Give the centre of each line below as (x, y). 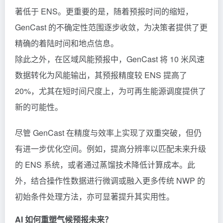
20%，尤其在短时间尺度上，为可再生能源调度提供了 (111, 91)
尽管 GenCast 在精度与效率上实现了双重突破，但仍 (108, 132)
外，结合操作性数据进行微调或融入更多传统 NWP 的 (110, 180)
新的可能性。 (39, 107)
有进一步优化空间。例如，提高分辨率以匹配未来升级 (111, 148)
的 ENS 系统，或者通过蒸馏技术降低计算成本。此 (105, 164)
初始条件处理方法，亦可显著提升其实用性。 (95, 196)
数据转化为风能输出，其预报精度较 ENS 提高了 (101, 75)
